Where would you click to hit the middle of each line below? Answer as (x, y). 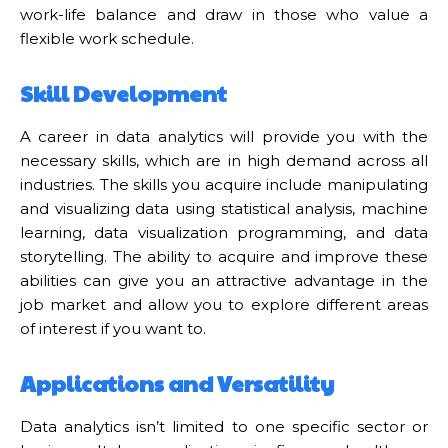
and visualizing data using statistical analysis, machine (224, 208)
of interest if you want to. (113, 328)
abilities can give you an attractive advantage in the (224, 280)
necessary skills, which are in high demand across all (224, 160)
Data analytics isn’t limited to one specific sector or (224, 426)
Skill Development (123, 92)
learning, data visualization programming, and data (224, 232)
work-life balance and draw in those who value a (224, 14)
